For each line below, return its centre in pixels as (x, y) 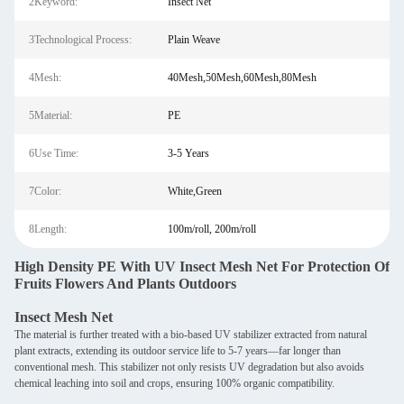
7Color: (45, 191)
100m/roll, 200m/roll (211, 229)
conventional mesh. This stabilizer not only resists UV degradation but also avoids (189, 367)
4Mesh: (45, 78)
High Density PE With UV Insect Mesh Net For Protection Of (202, 266)
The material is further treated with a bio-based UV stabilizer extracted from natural (191, 335)
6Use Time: (54, 153)
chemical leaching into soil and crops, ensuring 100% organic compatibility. (181, 383)
